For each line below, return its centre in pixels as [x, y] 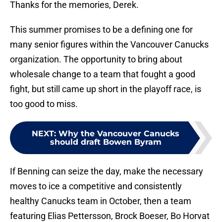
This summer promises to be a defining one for [101, 30]
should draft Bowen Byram [106, 142]
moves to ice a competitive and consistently [96, 186]
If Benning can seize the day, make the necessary [107, 171]
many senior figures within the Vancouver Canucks [109, 45]
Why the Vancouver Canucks [119, 134]
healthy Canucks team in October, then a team [101, 201]
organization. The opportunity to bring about [96, 59]
